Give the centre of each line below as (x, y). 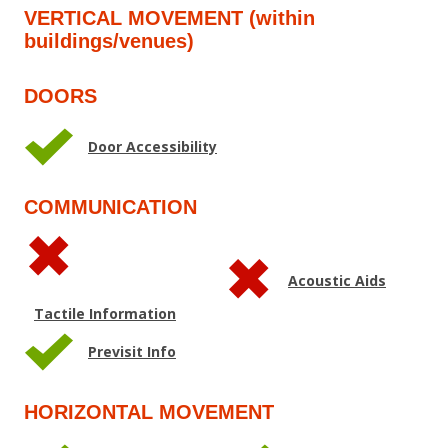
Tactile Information (105, 313)
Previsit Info (132, 351)
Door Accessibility (152, 146)
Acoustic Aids (337, 280)
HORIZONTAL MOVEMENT (149, 411)
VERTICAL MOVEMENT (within (169, 17)
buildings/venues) (109, 40)
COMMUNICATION (110, 206)
